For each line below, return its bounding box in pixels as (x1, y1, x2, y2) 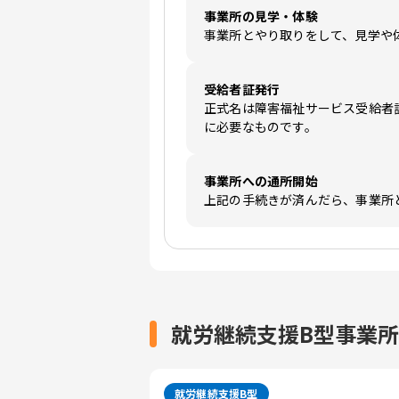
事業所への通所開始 (204, 172, 318, 191)
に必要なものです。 (204, 118, 317, 136)
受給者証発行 (204, 80, 281, 99)
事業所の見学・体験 (204, 7, 318, 26)
